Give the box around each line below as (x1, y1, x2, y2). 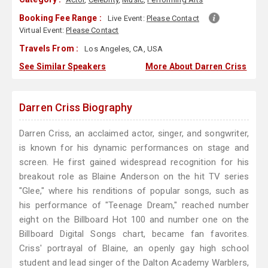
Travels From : (19, 44, 79, 54)
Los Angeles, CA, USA (83, 44, 163, 54)
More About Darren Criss (145, 62, 247, 72)
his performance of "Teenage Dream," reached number (19, 200, 249, 211)
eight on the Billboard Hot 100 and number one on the (19, 214, 249, 226)
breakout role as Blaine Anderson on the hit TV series (19, 171, 249, 182)
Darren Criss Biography (19, 101, 133, 114)
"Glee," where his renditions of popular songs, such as (19, 185, 249, 197)
